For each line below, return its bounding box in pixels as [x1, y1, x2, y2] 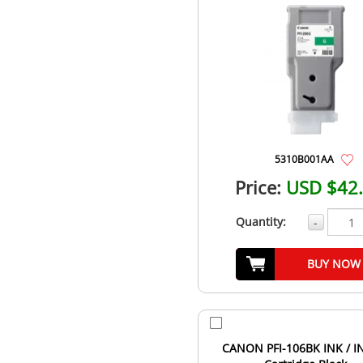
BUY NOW [306, 256, 361, 272]
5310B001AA [274, 152, 334, 166]
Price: [235, 175, 282, 200]
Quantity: [235, 214, 286, 230]
